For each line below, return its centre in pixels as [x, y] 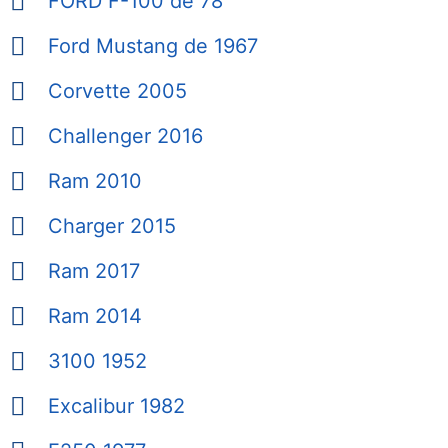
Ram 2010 [94, 181]
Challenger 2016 [125, 136]
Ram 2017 [93, 271]
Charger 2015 [111, 226]
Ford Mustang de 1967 [152, 46]
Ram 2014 [94, 316]
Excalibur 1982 [116, 406]
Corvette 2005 [117, 91]
